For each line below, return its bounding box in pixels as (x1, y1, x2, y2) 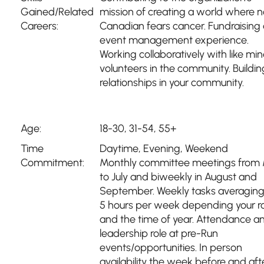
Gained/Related (21, 5, 94, 18)
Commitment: (21, 156, 84, 169)
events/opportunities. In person (100, 241, 242, 254)
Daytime (100, 142, 138, 155)
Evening (143, 142, 180, 155)
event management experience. (100, 34, 249, 47)
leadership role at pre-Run (100, 227, 218, 240)
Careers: (21, 19, 58, 32)
